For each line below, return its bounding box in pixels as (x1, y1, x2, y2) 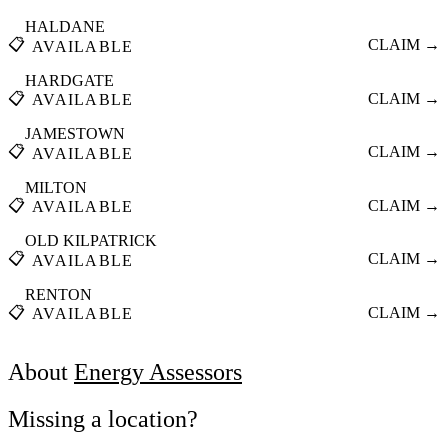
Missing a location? (8, 406, 198, 433)
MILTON (25, 178, 87, 196)
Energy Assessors (74, 359, 242, 386)
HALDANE (25, 18, 105, 36)
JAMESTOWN (25, 125, 125, 143)
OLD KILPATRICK (25, 232, 157, 250)
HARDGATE (25, 71, 114, 89)
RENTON (25, 285, 92, 303)
